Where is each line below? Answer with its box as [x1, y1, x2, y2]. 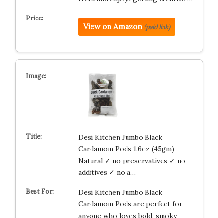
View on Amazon [83, 21, 142, 31]
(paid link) [144, 23, 170, 31]
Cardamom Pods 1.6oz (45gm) [78, 144, 174, 153]
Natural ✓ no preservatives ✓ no [78, 156, 185, 165]
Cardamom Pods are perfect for [78, 199, 182, 208]
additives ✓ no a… [78, 167, 136, 177]
